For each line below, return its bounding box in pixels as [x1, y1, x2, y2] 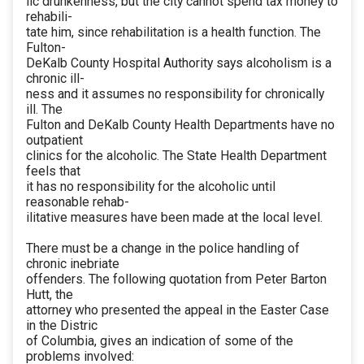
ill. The [26, 102, 63, 118]
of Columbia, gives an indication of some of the [26, 333, 293, 349]
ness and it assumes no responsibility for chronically [26, 86, 324, 102]
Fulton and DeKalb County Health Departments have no [26, 117, 335, 133]
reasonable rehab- [26, 194, 129, 210]
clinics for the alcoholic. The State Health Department [26, 148, 327, 164]
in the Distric [26, 318, 97, 334]
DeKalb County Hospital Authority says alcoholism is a [26, 55, 331, 71]
